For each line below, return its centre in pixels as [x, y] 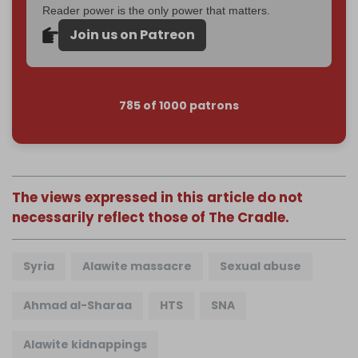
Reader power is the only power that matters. [156, 10]
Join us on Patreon [132, 34]
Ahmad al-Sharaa [78, 306]
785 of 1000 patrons [179, 106]
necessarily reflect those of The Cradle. [151, 217]
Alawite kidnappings [85, 345]
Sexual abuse [261, 267]
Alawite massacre [137, 267]
